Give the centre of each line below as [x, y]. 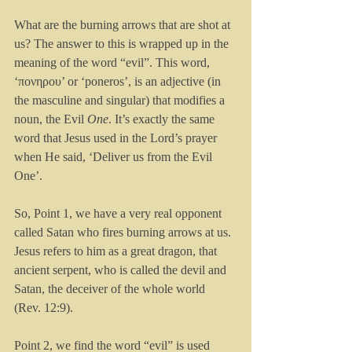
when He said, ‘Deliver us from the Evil [115, 157]
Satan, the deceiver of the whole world [111, 289]
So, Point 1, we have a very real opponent [119, 213]
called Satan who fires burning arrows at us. [124, 232]
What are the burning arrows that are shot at [124, 25]
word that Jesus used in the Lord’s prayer [117, 138]
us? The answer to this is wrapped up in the [123, 44]
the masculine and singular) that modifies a [121, 100]
